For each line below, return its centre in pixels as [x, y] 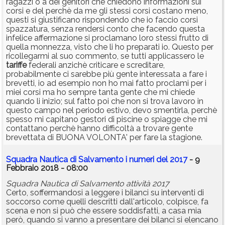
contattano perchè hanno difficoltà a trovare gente [99, 129]
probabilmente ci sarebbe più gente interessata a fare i [106, 74]
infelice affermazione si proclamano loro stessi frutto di [107, 38]
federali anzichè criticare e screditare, [96, 65]
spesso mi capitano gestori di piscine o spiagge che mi [107, 120]
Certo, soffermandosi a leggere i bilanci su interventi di [105, 193]
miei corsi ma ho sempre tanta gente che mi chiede [100, 92]
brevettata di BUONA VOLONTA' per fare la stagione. [104, 138]
